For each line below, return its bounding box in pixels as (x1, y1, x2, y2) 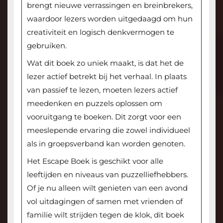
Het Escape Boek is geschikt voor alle (26, 156, 163, 166)
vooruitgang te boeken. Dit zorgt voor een (26, 112, 181, 122)
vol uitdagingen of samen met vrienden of (26, 197, 183, 207)
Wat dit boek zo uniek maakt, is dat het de (26, 58, 184, 68)
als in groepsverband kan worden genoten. (26, 139, 185, 149)
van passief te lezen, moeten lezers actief (26, 85, 178, 95)
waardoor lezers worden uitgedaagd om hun (26, 14, 193, 24)
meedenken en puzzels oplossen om (26, 99, 162, 109)
